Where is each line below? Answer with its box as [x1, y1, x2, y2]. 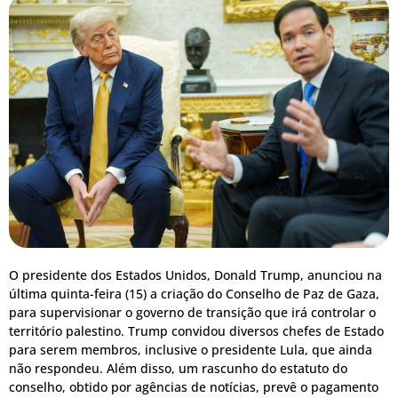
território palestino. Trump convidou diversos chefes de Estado [9, 322, 384, 339]
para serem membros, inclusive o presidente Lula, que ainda [9, 340, 372, 358]
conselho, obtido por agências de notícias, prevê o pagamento [9, 378, 378, 395]
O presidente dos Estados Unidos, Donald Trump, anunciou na [9, 266, 382, 283]
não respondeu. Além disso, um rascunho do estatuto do [9, 359, 347, 377]
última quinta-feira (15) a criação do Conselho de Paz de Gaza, [9, 284, 379, 302]
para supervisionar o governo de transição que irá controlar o [9, 303, 376, 321]
